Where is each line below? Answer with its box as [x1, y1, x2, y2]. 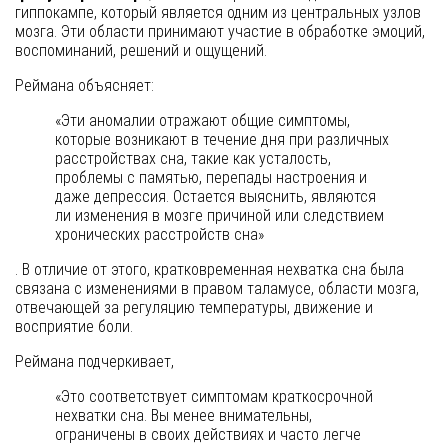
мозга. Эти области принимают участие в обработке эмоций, [15, 22, 425, 42]
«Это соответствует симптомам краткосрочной [55, 387, 373, 407]
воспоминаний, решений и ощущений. [15, 41, 267, 61]
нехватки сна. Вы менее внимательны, [55, 406, 312, 426]
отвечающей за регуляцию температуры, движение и [15, 298, 373, 318]
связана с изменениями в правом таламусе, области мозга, [15, 279, 419, 299]
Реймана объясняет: [15, 76, 154, 96]
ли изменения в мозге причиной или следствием [55, 206, 384, 226]
